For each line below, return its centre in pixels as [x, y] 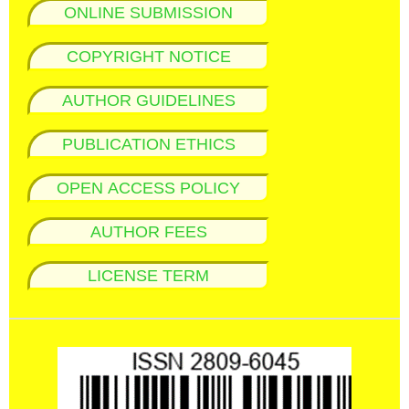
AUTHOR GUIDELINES [148, 100]
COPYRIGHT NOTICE [148, 56]
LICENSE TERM [148, 275]
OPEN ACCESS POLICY [148, 188]
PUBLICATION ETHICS [148, 144]
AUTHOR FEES [148, 231]
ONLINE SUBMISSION [148, 12]
